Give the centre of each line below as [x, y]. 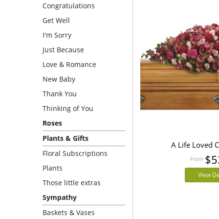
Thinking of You [68, 108]
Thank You [60, 94]
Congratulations [69, 6]
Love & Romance [69, 64]
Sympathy [60, 197]
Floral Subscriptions [75, 153]
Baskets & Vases [69, 212]
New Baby [59, 79]
